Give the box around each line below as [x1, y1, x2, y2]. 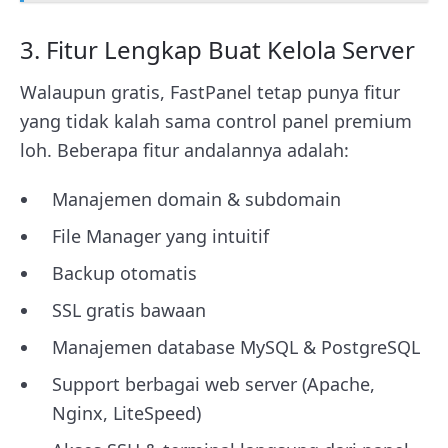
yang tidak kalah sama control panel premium [20, 108, 412, 133]
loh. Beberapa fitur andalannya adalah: [20, 137, 349, 162]
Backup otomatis [52, 260, 197, 285]
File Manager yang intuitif [52, 223, 269, 248]
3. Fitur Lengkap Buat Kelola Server [20, 32, 421, 66]
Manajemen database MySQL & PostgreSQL [52, 334, 420, 359]
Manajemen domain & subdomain [52, 186, 341, 211]
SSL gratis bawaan [52, 297, 206, 322]
